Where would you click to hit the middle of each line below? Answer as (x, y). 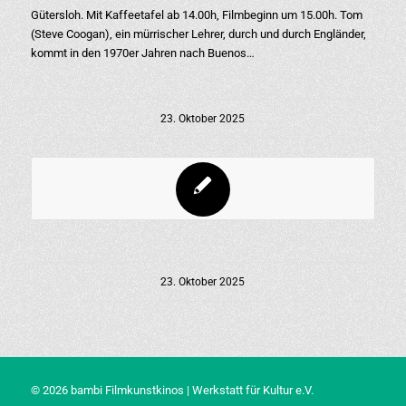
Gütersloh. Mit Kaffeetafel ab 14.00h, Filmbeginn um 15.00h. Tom (196, 15)
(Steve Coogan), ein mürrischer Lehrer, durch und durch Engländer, (198, 34)
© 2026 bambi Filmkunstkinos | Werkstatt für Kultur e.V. (172, 391)
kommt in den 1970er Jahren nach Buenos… (142, 53)
